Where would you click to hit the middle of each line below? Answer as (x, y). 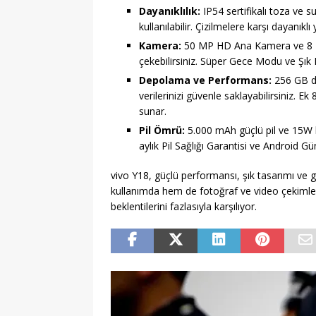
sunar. (153, 111)
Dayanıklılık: (170, 11)
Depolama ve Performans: (205, 80)
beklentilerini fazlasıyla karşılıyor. (184, 207)
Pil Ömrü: (162, 130)
